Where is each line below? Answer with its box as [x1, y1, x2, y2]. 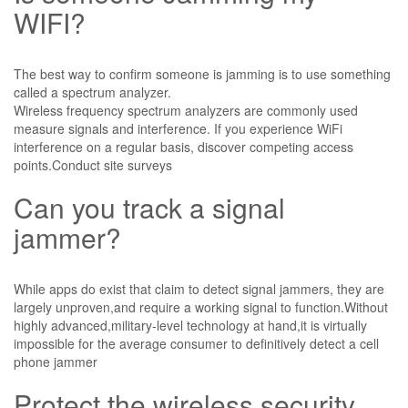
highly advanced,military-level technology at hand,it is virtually [14, 315, 367, 334]
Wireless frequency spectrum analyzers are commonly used [14, 100, 358, 119]
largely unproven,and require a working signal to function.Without [14, 297, 388, 316]
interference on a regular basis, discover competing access [14, 137, 353, 156]
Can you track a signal [14, 187, 285, 227]
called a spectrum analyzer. [14, 82, 171, 101]
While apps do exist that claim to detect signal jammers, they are [14, 279, 384, 298]
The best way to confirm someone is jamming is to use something [14, 64, 391, 83]
